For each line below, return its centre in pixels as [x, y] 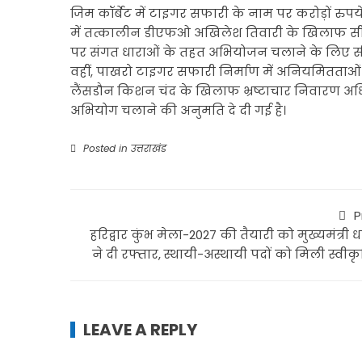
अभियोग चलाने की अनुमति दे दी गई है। [178, 110]
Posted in [105, 148]
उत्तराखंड [149, 148]
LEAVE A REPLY [140, 330]
